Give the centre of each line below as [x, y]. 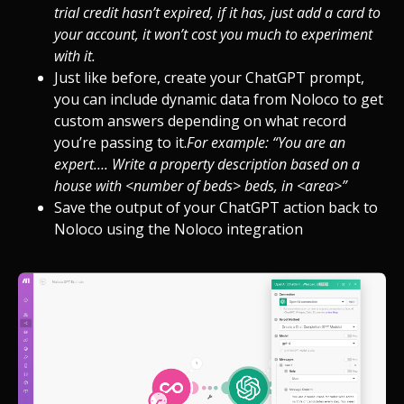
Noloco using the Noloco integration [179, 230]
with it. [75, 56]
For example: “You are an [266, 143]
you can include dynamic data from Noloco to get [219, 100]
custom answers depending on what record [200, 121]
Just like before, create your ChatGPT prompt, [209, 78]
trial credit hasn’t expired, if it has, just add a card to [217, 13]
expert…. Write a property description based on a [207, 165]
